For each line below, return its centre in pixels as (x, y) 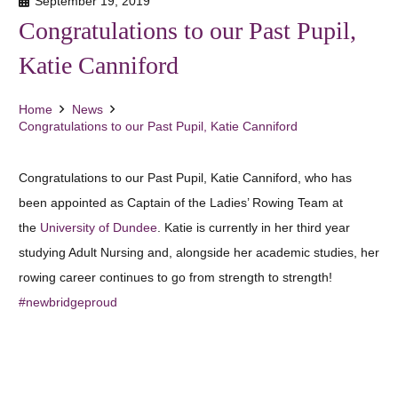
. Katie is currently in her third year (254, 228)
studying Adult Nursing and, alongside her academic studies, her (199, 253)
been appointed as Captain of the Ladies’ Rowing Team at (181, 203)
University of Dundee (99, 228)
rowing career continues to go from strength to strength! (175, 278)
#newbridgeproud (68, 302)
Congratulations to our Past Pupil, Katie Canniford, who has (185, 178)
